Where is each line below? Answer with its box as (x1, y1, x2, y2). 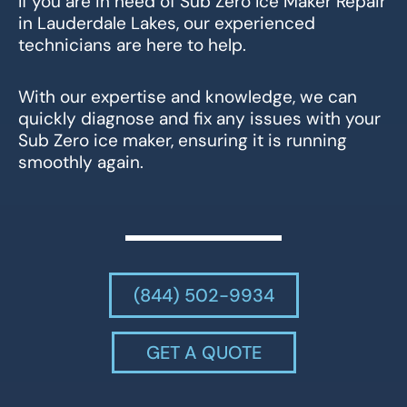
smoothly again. (18, 151, 144, 174)
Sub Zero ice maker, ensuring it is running (18, 129, 347, 153)
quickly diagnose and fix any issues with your (18, 107, 381, 131)
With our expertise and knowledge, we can (18, 85, 357, 109)
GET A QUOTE (145, 341, 262, 365)
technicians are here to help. (18, 33, 246, 56)
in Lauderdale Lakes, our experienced (18, 11, 315, 35)
